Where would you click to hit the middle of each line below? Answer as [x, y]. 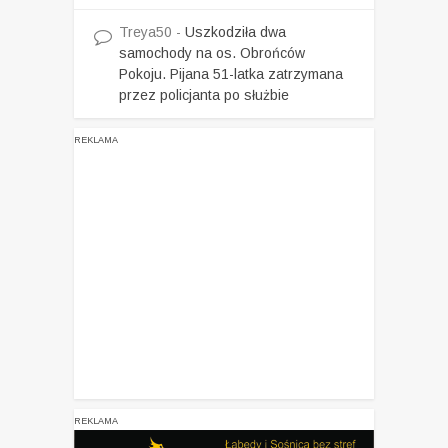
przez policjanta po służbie [204, 95]
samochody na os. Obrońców [212, 53]
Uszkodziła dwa [235, 32]
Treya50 [145, 32]
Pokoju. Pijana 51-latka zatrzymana [231, 74]
